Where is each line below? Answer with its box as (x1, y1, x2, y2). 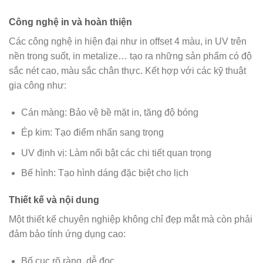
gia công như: (9, 80, 66, 90)
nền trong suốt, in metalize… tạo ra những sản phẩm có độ (9, 50, 252, 61)
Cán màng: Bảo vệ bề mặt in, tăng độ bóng (21, 107, 198, 117)
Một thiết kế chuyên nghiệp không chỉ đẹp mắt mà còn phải (9, 214, 252, 225)
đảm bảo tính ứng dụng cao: (9, 229, 126, 240)
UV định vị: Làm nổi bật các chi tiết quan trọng (21, 147, 211, 158)
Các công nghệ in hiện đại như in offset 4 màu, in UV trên (9, 36, 247, 46)
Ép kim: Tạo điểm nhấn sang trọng (21, 127, 164, 138)
